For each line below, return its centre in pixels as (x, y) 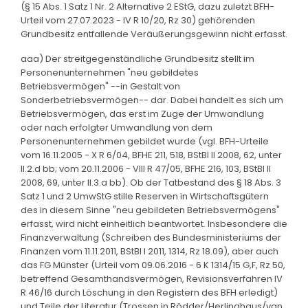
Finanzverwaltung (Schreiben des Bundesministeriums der (151, 237)
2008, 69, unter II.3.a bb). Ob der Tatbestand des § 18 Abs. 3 (151, 182)
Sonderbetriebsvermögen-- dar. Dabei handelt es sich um (152, 100)
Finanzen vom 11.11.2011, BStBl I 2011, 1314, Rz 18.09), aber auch (150, 251)
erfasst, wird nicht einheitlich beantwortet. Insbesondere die (154, 223)
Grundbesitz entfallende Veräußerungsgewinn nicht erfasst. (154, 34)
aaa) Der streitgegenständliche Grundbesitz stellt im (137, 58)
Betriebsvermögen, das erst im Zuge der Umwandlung (142, 113)
